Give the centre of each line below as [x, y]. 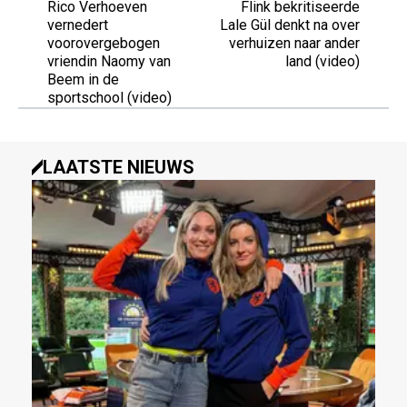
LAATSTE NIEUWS [119, 168]
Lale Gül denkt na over [290, 25]
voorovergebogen [104, 44]
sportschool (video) [109, 98]
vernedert [78, 25]
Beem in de [83, 80]
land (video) [323, 62]
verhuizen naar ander [294, 44]
